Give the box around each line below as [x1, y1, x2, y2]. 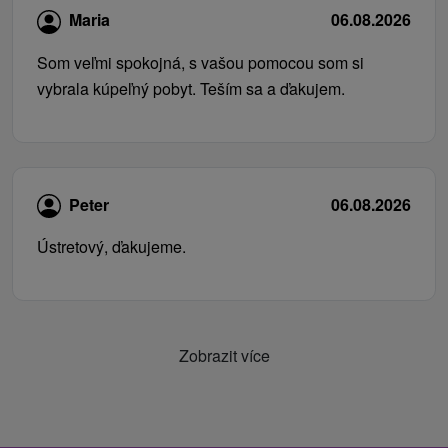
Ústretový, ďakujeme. [37, 235, 186, 259]
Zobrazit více [178, 344, 270, 368]
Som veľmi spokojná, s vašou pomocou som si [37, 50, 364, 74]
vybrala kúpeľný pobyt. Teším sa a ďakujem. [37, 76, 345, 100]
